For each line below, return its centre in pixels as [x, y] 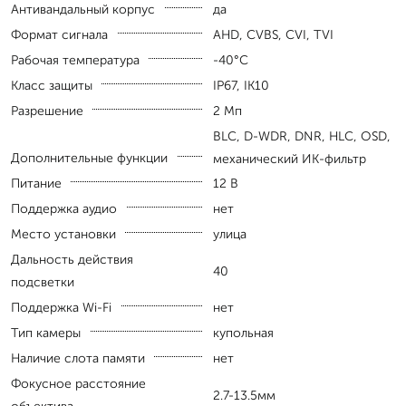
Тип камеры [46, 333]
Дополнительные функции [89, 159]
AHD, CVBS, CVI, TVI [273, 35]
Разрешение [47, 111]
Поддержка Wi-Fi [61, 308]
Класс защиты [52, 86]
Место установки [63, 235]
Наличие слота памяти [78, 359]
